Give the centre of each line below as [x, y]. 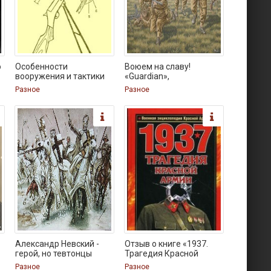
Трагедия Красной [162, 253]
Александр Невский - [57, 244]
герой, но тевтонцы [54, 253]
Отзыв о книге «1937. [167, 244]
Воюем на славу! [158, 67]
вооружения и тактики [60, 76]
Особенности [42, 67]
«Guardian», [147, 76]
